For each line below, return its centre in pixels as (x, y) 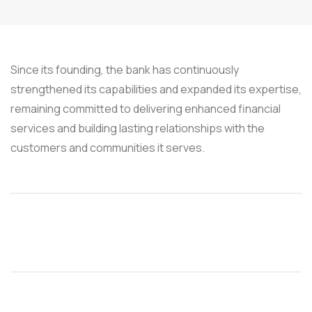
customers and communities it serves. (108, 148)
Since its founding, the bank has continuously (125, 70)
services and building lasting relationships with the (138, 128)
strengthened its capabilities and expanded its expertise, (156, 89)
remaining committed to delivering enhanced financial (146, 109)
